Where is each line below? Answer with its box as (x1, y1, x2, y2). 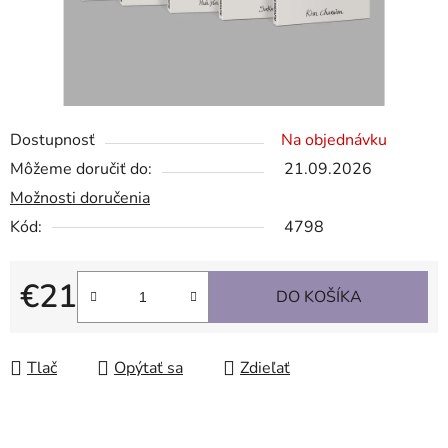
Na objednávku (281, 129, 387, 152)
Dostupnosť (10, 129, 95, 152)
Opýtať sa (114, 357, 183, 380)
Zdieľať (240, 357, 290, 380)
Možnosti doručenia (10, 187, 150, 210)
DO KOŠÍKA (275, 286, 362, 309)
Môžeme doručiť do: (10, 158, 152, 181)
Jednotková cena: (19, 317, 140, 340)
